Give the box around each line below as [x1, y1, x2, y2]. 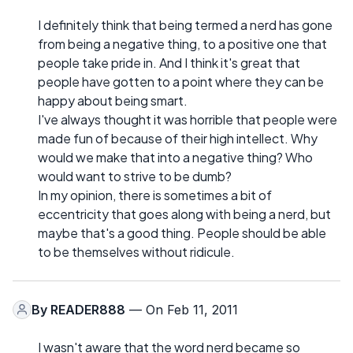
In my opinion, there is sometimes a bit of [38, 186, 272, 203]
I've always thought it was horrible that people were [38, 110, 337, 128]
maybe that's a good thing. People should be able [38, 224, 326, 241]
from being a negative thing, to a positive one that [38, 35, 327, 52]
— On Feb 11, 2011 [125, 301, 238, 318]
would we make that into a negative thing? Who [38, 148, 313, 165]
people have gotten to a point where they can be [38, 72, 324, 90]
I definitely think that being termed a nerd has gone [38, 16, 333, 33]
